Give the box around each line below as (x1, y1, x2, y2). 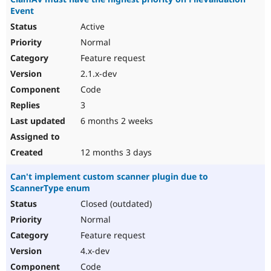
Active (78, 21, 105, 33)
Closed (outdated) (78, 198, 152, 210)
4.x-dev (78, 245, 109, 257)
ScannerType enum (10, 182, 90, 194)
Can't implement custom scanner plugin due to (10, 171, 208, 183)
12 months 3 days (78, 146, 152, 158)
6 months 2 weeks (78, 115, 153, 127)
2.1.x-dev (78, 68, 117, 80)
